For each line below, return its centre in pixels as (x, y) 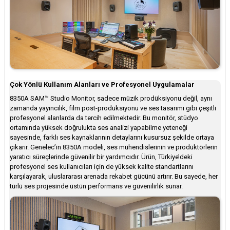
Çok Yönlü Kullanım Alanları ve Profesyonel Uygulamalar (102, 85)
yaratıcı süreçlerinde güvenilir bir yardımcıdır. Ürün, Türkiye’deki (101, 157)
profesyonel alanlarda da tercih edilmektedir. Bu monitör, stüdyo (104, 118)
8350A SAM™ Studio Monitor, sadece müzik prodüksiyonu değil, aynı (111, 99)
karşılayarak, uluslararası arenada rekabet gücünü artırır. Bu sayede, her (114, 177)
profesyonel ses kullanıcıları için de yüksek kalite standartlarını (102, 167)
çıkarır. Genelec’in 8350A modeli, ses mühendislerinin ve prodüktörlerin (114, 147)
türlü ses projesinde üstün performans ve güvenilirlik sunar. (96, 186)
